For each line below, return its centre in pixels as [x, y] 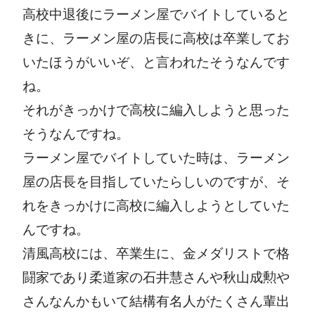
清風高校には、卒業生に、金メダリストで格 [156, 253]
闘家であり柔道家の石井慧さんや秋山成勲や [156, 277]
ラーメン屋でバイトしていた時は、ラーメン [156, 157]
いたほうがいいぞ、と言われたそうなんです [156, 62]
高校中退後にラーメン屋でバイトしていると [156, 14]
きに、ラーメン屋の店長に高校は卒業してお [156, 38]
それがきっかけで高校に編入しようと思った [156, 110]
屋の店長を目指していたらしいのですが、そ [156, 181]
